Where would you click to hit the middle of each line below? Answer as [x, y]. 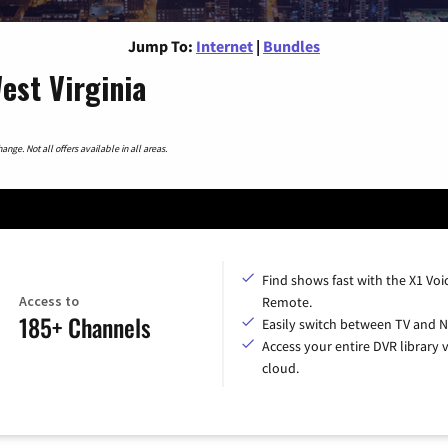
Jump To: [160, 45]
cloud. [280, 367]
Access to [48, 301]
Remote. [287, 301]
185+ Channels [84, 327]
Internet [224, 45]
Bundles [291, 45]
